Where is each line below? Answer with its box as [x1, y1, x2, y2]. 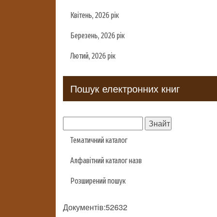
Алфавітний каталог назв [70, 156, 142, 165]
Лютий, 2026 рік [70, 51, 115, 61]
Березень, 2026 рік [70, 31, 124, 40]
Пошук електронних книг [70, 81, 180, 95]
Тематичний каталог [70, 136, 127, 145]
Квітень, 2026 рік [70, 11, 119, 20]
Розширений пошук [70, 176, 125, 186]
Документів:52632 [63, 201, 127, 213]
